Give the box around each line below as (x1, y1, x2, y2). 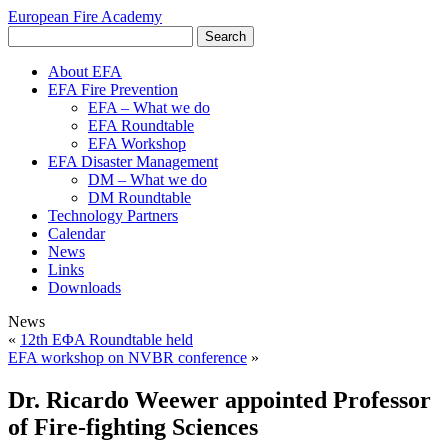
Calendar (48, 225, 105, 242)
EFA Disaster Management (48, 153, 218, 170)
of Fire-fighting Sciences (8, 413, 258, 440)
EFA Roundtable (88, 117, 194, 134)
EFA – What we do (88, 99, 210, 116)
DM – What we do (88, 171, 207, 188)
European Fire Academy (8, 8, 162, 25)
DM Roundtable (88, 189, 191, 206)
